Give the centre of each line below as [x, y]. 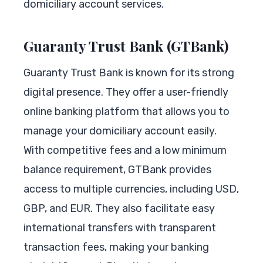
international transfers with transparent [120, 227]
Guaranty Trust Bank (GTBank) [126, 45]
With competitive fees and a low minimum [125, 150]
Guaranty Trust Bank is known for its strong [129, 73]
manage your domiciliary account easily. [120, 131]
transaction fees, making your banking [116, 247]
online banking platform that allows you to [127, 111]
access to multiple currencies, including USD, [131, 189]
